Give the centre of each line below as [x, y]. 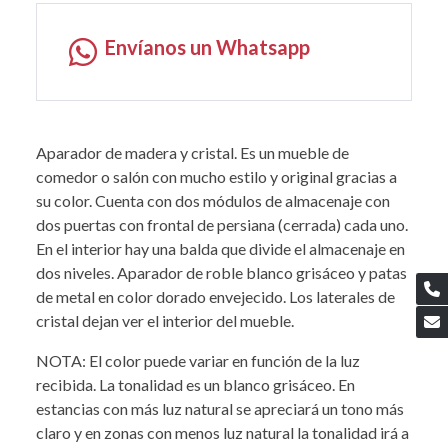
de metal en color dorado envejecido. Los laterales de [215, 296]
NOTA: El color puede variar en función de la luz [198, 360]
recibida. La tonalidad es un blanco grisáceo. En [195, 384]
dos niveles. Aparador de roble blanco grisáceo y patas [221, 272]
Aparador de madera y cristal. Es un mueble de [192, 152]
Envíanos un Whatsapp [207, 46]
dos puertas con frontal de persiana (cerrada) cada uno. [222, 224]
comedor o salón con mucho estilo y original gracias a [216, 176]
